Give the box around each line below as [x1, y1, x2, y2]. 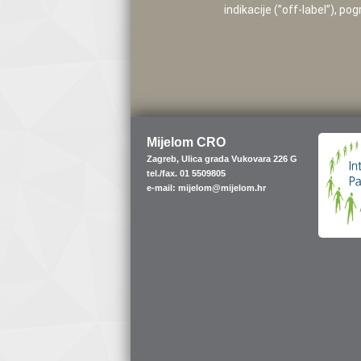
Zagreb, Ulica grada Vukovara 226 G [147, 154, 297, 164]
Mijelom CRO [147, 135, 226, 150]
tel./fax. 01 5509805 [147, 168, 226, 179]
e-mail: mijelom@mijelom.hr [147, 183, 266, 193]
